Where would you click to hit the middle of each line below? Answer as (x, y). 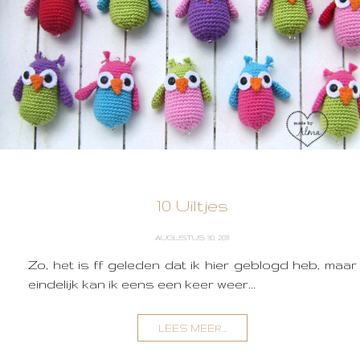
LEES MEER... (192, 328)
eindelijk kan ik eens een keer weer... (142, 284)
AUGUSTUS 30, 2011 (192, 237)
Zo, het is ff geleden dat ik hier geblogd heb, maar (192, 264)
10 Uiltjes (192, 205)
